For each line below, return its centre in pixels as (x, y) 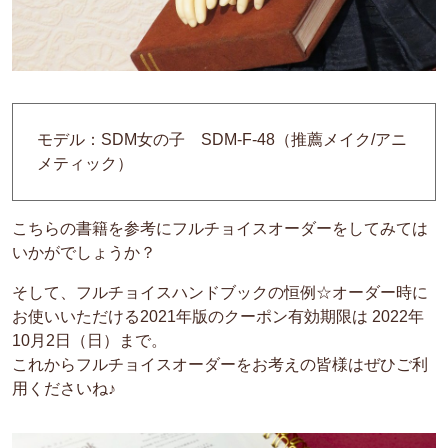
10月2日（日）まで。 (89, 341)
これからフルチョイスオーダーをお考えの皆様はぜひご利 (220, 365)
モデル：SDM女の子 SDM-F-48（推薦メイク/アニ (222, 140)
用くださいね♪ (64, 389)
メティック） (85, 164)
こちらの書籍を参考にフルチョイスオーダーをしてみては (220, 229)
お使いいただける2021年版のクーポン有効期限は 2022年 (218, 317)
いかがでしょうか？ (84, 253)
